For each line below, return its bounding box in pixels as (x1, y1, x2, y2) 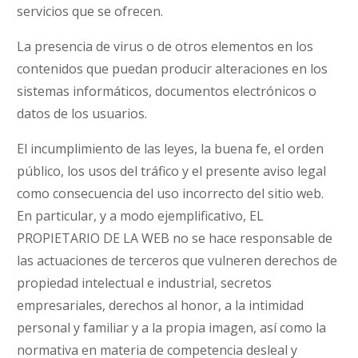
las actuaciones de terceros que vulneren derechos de (17, 252, 338, 269)
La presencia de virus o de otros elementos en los (17, 38, 314, 55)
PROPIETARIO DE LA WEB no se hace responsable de (17, 229, 333, 247)
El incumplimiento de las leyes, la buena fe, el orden (17, 140, 324, 157)
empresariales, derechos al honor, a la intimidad (17, 296, 304, 314)
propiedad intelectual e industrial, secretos (17, 274, 272, 292)
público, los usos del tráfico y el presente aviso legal (17, 162, 327, 180)
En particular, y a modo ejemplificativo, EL (17, 207, 265, 225)
